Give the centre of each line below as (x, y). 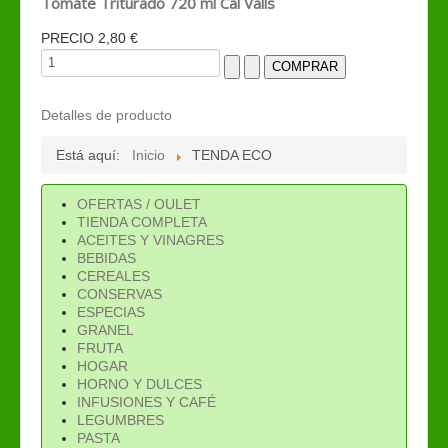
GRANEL (105, 329)
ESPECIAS (111, 311)
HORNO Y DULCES (139, 383)
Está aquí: (92, 154)
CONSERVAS (119, 293)
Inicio (148, 154)
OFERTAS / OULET (139, 203)
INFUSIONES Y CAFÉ (146, 401)
